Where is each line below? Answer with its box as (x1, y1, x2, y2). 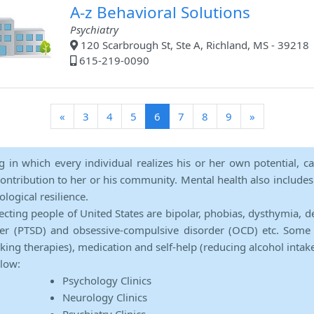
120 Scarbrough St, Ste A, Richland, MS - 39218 (77, 38, 309, 53)
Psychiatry (69, 22, 118, 37)
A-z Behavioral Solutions (69, 1, 250, 24)
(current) (159, 109, 202, 123)
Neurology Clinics (62, 290, 147, 305)
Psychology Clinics (62, 273, 151, 288)
